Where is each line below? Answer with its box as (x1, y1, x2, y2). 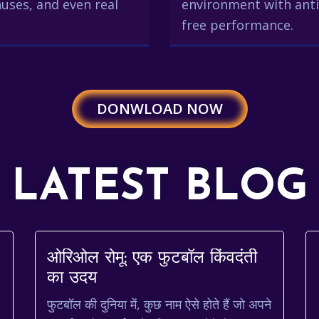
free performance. (182, 16, 293, 33)
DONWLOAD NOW (96, 99, 223, 118)
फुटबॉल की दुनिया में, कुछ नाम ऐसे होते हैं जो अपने (47, 296, 271, 313)
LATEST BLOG (11, 167, 308, 210)
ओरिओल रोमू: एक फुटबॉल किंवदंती (47, 250, 257, 267)
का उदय (47, 270, 97, 287)
